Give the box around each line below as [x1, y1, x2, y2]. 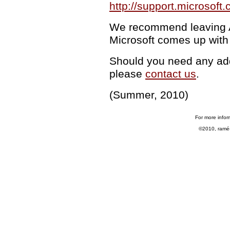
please [109, 68, 145, 80]
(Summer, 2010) [109, 89, 188, 101]
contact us [145, 68, 196, 80]
